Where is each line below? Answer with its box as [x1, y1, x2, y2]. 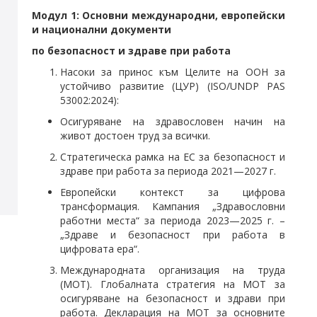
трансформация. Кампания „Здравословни [60, 200, 285, 213]
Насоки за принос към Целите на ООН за [60, 65, 285, 79]
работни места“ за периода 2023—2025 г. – [60, 214, 285, 227]
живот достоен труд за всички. [60, 129, 210, 142]
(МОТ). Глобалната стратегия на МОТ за [60, 277, 285, 291]
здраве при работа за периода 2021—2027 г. [60, 164, 276, 178]
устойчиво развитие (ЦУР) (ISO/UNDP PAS [60, 79, 285, 93]
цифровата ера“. [60, 242, 139, 255]
